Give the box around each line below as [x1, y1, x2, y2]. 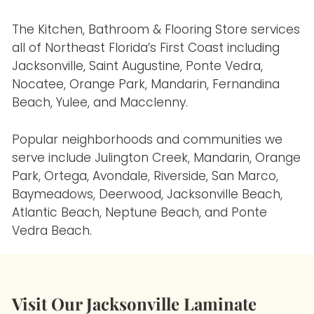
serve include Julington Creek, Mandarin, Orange [12, 149, 301, 167]
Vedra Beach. [12, 222, 93, 240]
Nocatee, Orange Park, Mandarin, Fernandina [12, 75, 280, 93]
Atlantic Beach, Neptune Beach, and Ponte [12, 204, 268, 221]
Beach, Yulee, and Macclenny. [12, 93, 189, 111]
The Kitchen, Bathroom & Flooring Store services [12, 20, 301, 38]
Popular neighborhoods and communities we [12, 131, 283, 149]
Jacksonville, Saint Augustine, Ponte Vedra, [12, 57, 264, 74]
